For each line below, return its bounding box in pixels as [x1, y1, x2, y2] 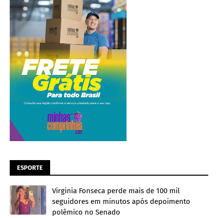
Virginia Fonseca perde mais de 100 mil [52, 186, 180, 195]
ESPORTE [17, 163, 43, 171]
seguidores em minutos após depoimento [52, 197, 190, 206]
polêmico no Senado [52, 207, 120, 217]
